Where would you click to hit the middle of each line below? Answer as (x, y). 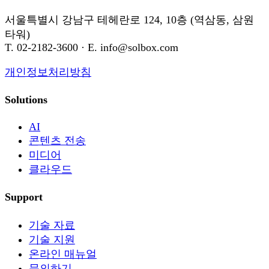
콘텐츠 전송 (57, 140)
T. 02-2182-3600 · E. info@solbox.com (92, 47)
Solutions (26, 99)
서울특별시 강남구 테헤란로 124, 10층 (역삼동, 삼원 (129, 20)
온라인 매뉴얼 (63, 254)
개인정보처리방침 (48, 72)
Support (24, 197)
